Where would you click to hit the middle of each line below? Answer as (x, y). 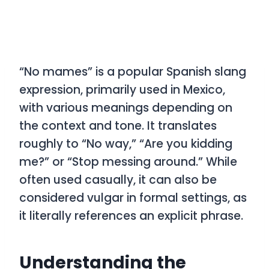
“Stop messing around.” (135, 162)
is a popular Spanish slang (169, 72)
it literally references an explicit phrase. (131, 216)
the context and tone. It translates (118, 126)
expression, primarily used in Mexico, (122, 90)
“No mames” (56, 72)
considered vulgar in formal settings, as (133, 198)
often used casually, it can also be (118, 180)
